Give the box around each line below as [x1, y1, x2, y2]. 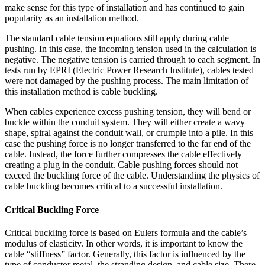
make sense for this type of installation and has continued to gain [5, 2, 244, 13]
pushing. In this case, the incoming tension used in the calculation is [5, 44, 256, 54]
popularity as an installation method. [5, 13, 139, 24]
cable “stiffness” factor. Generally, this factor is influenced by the [5, 248, 245, 259]
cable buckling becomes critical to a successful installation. [5, 181, 222, 192]
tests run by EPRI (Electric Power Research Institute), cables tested [5, 65, 254, 76]
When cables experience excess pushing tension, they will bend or [5, 106, 251, 117]
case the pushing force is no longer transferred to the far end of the [5, 138, 251, 149]
